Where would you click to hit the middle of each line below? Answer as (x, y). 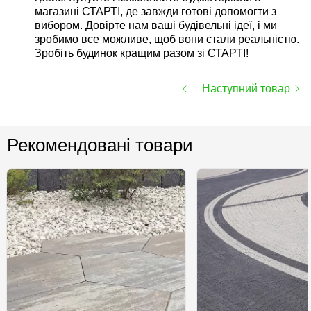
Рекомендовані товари (100, 145)
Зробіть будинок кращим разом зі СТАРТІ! (142, 53)
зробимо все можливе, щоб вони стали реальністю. (167, 39)
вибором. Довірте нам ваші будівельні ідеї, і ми (156, 25)
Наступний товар (246, 89)
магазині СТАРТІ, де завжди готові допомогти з (155, 11)
